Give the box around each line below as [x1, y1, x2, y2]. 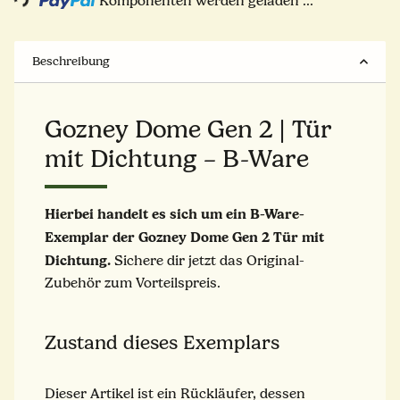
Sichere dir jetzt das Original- [111, 252, 304, 269]
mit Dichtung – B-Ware [45, 144, 309, 173]
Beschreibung [32, 53, 110, 69]
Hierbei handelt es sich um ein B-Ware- [45, 204, 304, 222]
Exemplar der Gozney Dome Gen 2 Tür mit [45, 228, 324, 246]
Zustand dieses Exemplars [45, 330, 279, 354]
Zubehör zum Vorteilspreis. [45, 274, 221, 291]
